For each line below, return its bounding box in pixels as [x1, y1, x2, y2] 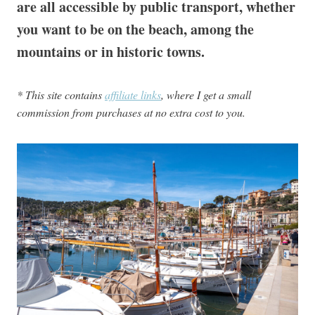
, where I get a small [161, 87, 251, 102]
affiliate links [105, 87, 161, 102]
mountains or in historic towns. [17, 41, 205, 62]
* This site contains [17, 87, 105, 102]
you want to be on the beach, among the [17, 19, 254, 39]
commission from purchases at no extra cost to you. [17, 105, 245, 120]
